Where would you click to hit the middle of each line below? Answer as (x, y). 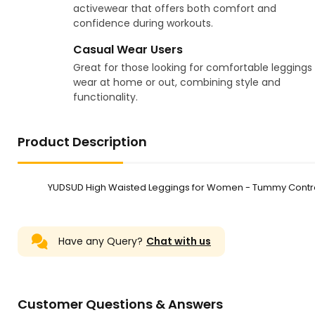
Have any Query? (101, 242)
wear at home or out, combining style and (176, 83)
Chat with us (179, 242)
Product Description (82, 142)
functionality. (105, 97)
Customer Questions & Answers (120, 304)
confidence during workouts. (143, 24)
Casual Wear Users (128, 50)
